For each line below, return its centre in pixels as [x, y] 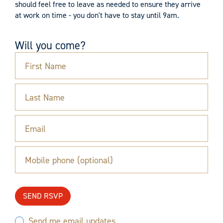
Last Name [45, 98]
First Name [46, 66]
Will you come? [50, 45]
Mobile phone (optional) [69, 160]
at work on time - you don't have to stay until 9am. [97, 15]
